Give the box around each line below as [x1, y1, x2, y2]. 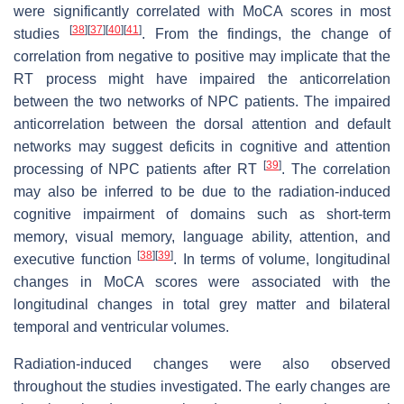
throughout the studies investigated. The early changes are [14, 378, 390, 394]
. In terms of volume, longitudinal [173, 251, 391, 267]
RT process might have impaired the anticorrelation [14, 70, 390, 87]
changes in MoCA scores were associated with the [14, 273, 390, 289]
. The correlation [281, 161, 390, 177]
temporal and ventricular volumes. [14, 318, 229, 335]
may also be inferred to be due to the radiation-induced [14, 183, 390, 199]
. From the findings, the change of [141, 25, 391, 41]
